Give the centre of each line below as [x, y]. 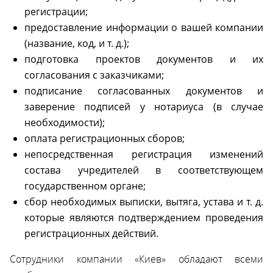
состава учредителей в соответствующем [144, 170]
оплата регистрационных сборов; [105, 138]
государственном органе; [85, 186]
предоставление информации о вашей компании [144, 27]
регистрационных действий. [91, 233]
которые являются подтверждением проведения [144, 217]
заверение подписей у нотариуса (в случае [144, 106]
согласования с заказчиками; [94, 75]
